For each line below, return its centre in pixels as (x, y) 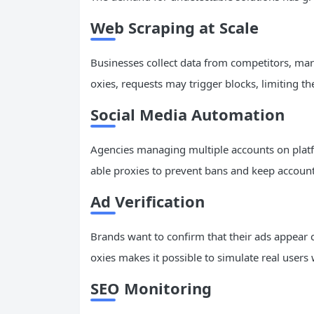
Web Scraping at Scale (175, 28)
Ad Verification (148, 202)
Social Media (139, 115)
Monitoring (166, 288)
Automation (236, 115)
